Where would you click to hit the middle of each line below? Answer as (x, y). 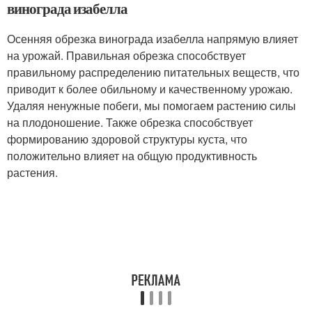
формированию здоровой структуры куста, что (127, 139)
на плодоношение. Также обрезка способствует (130, 122)
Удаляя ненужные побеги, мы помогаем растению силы (151, 106)
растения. (32, 172)
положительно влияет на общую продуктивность (132, 156)
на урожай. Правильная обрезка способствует (126, 55)
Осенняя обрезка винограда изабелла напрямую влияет (153, 39)
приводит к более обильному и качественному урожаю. (150, 89)
